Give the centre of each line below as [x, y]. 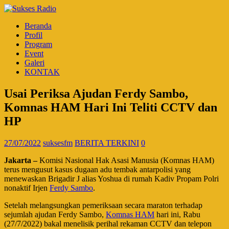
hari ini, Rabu [177, 214]
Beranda [38, 26]
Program [38, 44]
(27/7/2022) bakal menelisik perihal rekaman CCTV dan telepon [108, 223]
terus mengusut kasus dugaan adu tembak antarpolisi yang [97, 169]
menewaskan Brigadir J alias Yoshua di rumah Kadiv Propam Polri [111, 178]
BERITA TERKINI [107, 143]
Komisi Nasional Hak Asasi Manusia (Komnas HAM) [126, 160]
